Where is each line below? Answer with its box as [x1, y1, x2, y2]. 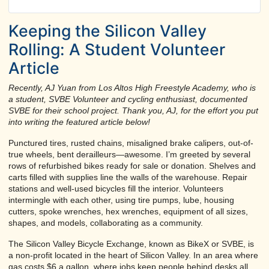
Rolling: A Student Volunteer [8, 39, 225, 59]
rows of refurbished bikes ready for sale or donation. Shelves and [8, 160, 256, 171]
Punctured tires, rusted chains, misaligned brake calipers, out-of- [8, 138, 253, 148]
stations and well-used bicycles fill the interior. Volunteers [8, 183, 223, 193]
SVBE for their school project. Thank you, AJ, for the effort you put [8, 105, 258, 115]
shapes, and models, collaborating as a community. [8, 217, 203, 228]
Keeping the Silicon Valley [8, 20, 207, 40]
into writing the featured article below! [8, 116, 150, 127]
